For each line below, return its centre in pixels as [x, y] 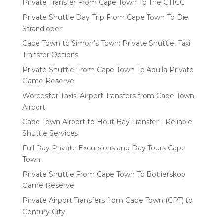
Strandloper [42, 28]
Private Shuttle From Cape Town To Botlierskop [104, 174]
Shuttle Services [50, 133]
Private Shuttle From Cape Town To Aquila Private [108, 69]
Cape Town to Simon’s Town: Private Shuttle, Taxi [106, 43]
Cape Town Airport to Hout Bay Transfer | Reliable [107, 122]
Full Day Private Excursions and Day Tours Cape [104, 148]
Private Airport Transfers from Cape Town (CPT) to [107, 200]
